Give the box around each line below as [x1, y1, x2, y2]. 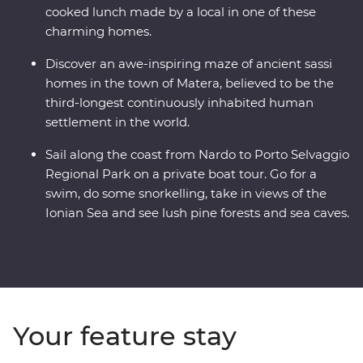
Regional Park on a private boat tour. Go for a [45, 166, 317, 182]
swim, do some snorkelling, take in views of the [45, 186, 327, 202]
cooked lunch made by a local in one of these [45, 4, 316, 20]
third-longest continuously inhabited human [45, 95, 314, 111]
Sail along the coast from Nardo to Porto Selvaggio [45, 147, 349, 163]
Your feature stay [13, 320, 237, 352]
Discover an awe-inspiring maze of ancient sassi [45, 56, 332, 72]
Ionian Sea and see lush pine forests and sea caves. [45, 205, 349, 221]
